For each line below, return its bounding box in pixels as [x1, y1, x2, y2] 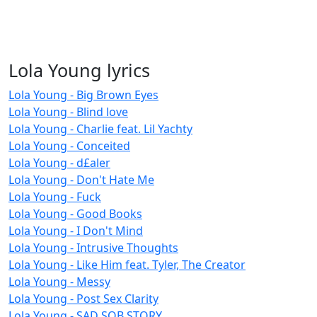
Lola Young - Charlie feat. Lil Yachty [8, 120, 192, 137]
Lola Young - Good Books [8, 205, 142, 221]
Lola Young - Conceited [8, 137, 130, 154]
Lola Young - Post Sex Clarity [8, 290, 158, 306]
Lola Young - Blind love [8, 103, 128, 120]
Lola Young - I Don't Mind [8, 222, 143, 238]
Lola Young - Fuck [8, 188, 101, 204]
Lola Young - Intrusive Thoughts [8, 239, 178, 255]
